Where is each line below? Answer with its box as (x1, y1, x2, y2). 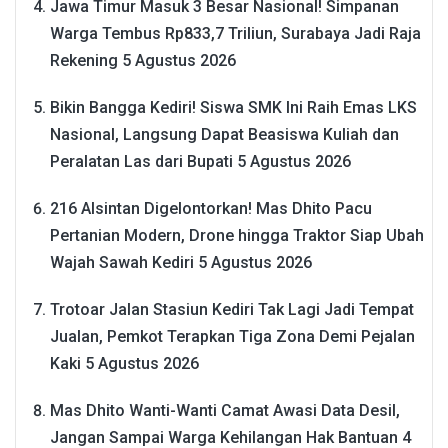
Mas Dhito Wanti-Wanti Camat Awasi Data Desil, (50, 400, 400, 420)
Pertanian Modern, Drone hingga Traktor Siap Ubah (50, 225, 424, 245)
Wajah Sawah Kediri (50, 252, 194, 272)
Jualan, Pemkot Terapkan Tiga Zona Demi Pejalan (50, 326, 415, 346)
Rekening (50, 50, 118, 70)
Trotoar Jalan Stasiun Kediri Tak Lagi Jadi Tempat (50, 299, 414, 319)
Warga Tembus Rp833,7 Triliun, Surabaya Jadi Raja (50, 23, 421, 43)
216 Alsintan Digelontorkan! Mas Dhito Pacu (50, 198, 372, 218)
